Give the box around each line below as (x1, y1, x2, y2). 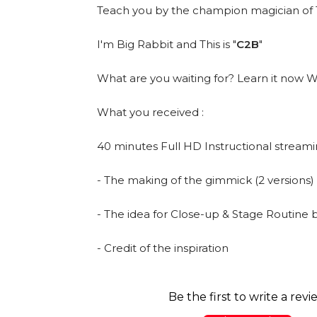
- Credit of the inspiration (97, 241, 229, 255)
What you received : (97, 105, 204, 119)
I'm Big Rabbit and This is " (97, 37, 236, 51)
